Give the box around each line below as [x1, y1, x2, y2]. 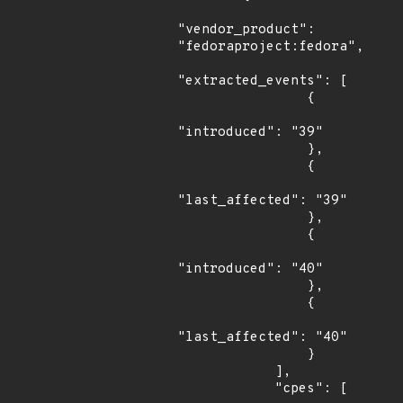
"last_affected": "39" [177, 193, 347, 210]
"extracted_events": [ [177, 73, 347, 90]
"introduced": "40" [177, 261, 323, 278]
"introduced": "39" [177, 124, 323, 141]
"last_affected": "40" [177, 329, 347, 346]
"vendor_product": [177, 22, 315, 39]
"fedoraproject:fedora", [177, 39, 363, 56]
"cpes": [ [177, 381, 274, 398]
